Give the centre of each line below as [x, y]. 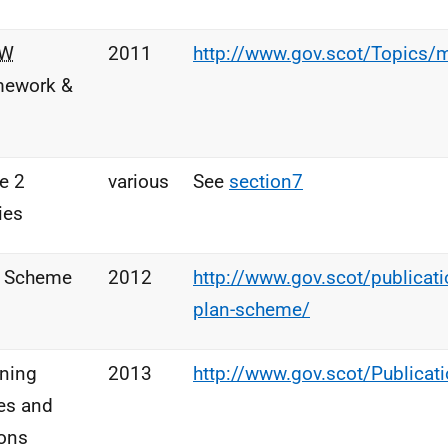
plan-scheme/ [251, 309]
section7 [266, 181]
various [138, 181]
